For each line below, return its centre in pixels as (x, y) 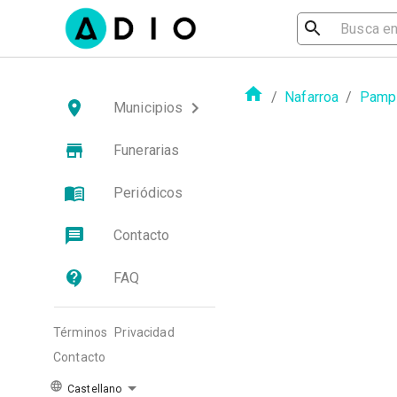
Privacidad (144, 332)
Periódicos (148, 193)
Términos (81, 332)
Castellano (93, 389)
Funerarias (147, 150)
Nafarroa (312, 97)
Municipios (148, 108)
